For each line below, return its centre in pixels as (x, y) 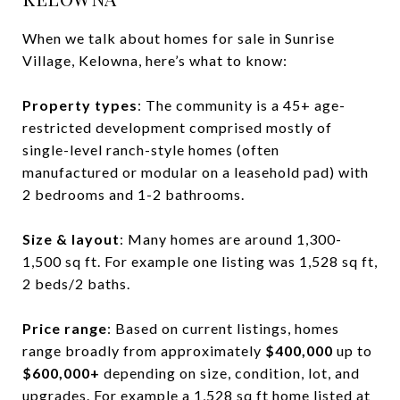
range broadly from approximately (144, 350)
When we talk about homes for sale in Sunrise (179, 37)
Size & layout (71, 238)
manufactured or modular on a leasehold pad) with (196, 171)
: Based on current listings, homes (223, 328)
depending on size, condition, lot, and (230, 372)
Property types (80, 104)
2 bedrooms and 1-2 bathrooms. (133, 194)
